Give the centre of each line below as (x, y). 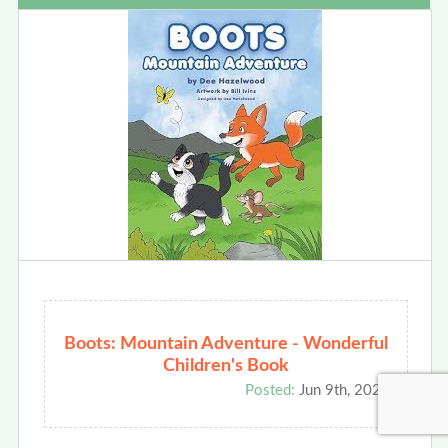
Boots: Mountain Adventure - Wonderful (225, 343)
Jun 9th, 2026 (342, 390)
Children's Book (225, 365)
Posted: (269, 390)
